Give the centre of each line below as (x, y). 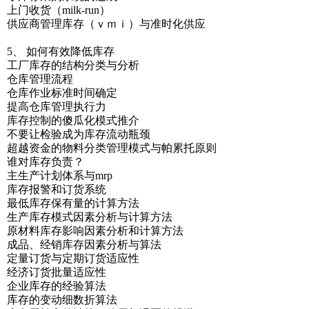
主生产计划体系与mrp (60, 176)
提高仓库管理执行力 (57, 107)
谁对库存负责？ (46, 162)
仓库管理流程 (40, 79)
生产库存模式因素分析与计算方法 (90, 217)
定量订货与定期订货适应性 (73, 258)
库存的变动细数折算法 (62, 300)
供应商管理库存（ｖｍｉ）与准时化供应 (106, 24)
